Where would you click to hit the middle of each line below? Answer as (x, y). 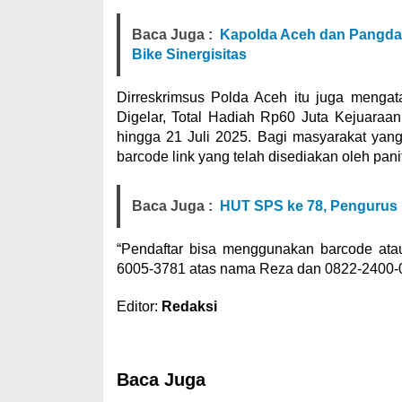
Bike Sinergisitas (189, 54)
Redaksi (189, 306)
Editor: (139, 306)
